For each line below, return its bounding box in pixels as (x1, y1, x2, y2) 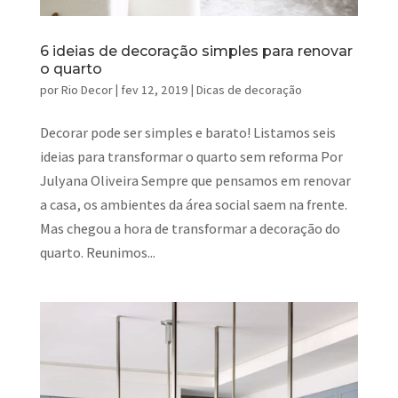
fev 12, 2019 (120, 82, 188, 99)
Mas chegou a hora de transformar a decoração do (39, 219, 340, 239)
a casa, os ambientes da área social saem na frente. (39, 195, 347, 215)
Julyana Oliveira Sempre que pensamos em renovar (39, 171, 351, 191)
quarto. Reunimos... (39, 243, 155, 263)
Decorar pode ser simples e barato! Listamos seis (39, 123, 336, 143)
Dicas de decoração (195, 82, 302, 99)
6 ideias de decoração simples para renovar (39, 43, 353, 60)
